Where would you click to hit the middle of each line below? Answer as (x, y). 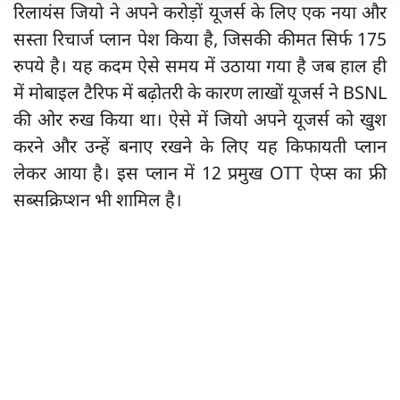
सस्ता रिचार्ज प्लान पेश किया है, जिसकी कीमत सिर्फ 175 (200, 42)
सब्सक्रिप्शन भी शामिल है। (98, 202)
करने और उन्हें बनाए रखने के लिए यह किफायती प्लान (200, 149)
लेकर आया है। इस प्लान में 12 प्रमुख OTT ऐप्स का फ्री (200, 175)
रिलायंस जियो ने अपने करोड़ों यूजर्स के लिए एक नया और (200, 15)
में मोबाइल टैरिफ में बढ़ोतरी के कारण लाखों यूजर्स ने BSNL (200, 95)
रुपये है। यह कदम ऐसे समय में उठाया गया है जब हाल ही (200, 68)
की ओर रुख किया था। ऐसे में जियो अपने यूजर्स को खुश (200, 122)
